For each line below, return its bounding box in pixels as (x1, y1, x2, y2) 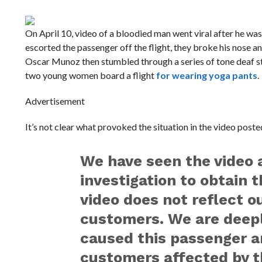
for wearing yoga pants (154, 70, 257, 81)
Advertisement (25, 95, 85, 106)
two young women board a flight (25, 70, 154, 81)
